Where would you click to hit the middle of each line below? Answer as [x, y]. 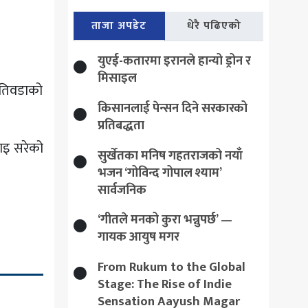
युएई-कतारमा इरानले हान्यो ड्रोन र [174, 60]
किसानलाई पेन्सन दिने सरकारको [172, 108]
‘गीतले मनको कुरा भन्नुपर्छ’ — [165, 219]
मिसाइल [117, 78]
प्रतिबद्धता [121, 125]
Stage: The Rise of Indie [164, 284]
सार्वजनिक [122, 190]
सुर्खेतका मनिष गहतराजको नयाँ [170, 155]
